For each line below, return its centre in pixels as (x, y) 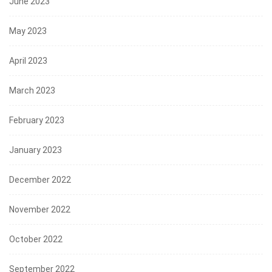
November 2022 (40, 209)
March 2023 (32, 90)
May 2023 (28, 31)
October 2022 (36, 239)
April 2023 (28, 60)
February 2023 (37, 120)
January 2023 (36, 150)
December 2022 (40, 179)
